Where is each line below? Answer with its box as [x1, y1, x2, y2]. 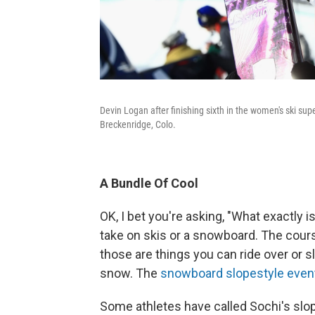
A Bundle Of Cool [100, 175, 198, 191]
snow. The [100, 265, 160, 281]
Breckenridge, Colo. [100, 118, 176, 130]
